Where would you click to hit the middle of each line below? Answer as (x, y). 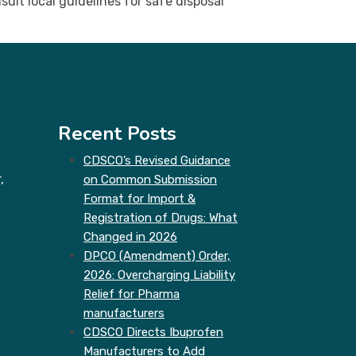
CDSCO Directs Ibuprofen (153, 332)
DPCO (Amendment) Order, (157, 256)
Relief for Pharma (132, 294)
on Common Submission (150, 180)
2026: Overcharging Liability (159, 275)
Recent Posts (117, 133)
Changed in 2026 (130, 237)
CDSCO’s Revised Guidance (157, 161)
